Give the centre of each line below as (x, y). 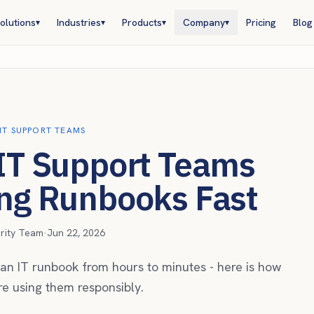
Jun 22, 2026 (76, 233)
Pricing (261, 22)
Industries (79, 22)
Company (204, 22)
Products (142, 22)
